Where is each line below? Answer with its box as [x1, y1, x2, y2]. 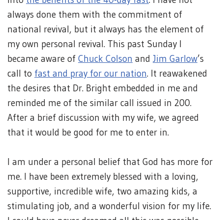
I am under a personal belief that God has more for [7, 156, 213, 167]
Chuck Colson [78, 53, 133, 64]
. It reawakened [147, 68, 207, 79]
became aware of [7, 53, 78, 64]
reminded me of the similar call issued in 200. [7, 97, 192, 109]
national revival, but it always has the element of [7, 24, 204, 35]
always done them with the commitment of [7, 9, 182, 20]
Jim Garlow [153, 53, 197, 64]
